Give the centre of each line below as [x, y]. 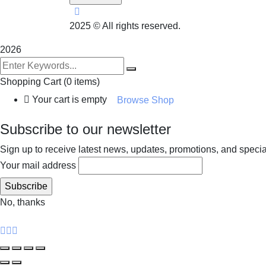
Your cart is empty [69, 100]
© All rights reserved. [136, 26]
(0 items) [82, 82]
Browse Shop [145, 100]
